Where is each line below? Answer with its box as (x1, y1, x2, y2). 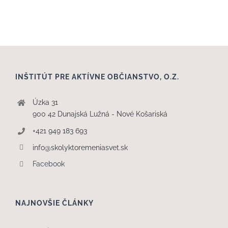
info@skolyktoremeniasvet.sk (32, 143, 128, 152)
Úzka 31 (32, 98, 58, 106)
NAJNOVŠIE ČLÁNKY (15, 199, 94, 208)
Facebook (32, 160, 65, 168)
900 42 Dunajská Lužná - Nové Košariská (32, 110, 167, 118)
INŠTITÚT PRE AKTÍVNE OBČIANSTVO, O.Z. (15, 73, 179, 81)
